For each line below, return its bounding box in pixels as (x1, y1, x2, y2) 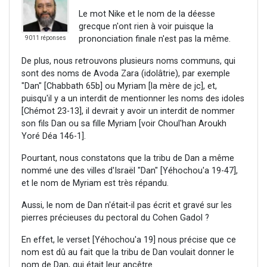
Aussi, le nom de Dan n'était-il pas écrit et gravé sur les (21, 200, 232, 211)
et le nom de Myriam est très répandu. (21, 178, 169, 189)
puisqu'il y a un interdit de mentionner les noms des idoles (21, 94, 244, 104)
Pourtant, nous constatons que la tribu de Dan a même (21, 153, 234, 164)
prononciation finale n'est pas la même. (79, 34, 231, 45)
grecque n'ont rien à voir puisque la (79, 21, 213, 32)
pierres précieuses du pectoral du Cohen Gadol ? (21, 213, 209, 223)
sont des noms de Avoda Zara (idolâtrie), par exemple (21, 69, 230, 79)
